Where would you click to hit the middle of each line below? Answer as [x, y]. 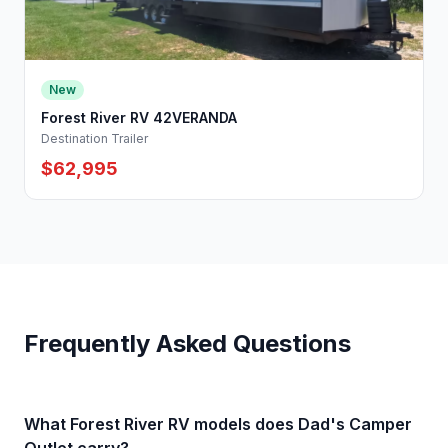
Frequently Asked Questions [187, 343]
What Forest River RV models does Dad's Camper [218, 423]
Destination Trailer [94, 138]
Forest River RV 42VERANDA [139, 117]
